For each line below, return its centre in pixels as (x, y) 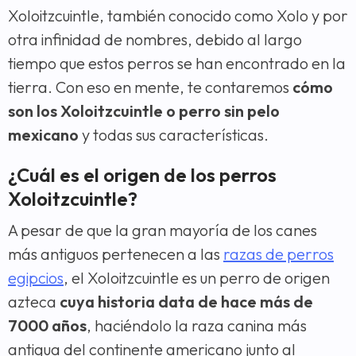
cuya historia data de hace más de (186, 302)
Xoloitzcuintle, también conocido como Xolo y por (178, 16)
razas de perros (279, 254)
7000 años (47, 326)
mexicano (43, 135)
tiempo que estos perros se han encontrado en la (177, 64)
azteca (34, 302)
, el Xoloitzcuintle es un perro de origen (197, 278)
